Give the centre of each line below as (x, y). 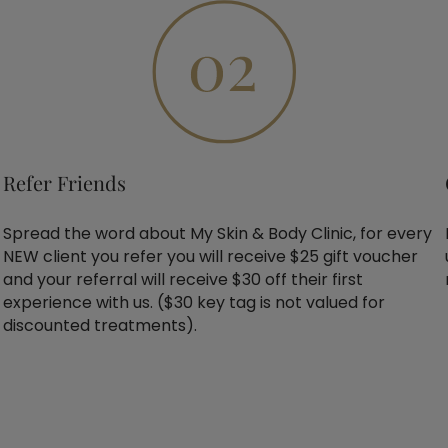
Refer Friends (64, 183)
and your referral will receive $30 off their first (182, 279)
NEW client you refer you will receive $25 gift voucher (210, 256)
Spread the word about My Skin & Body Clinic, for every (217, 233)
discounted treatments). (99, 325)
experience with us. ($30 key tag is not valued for (193, 302)
